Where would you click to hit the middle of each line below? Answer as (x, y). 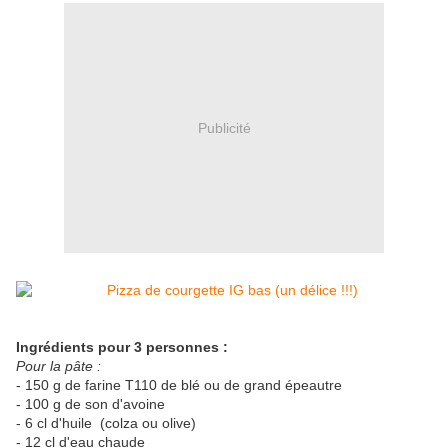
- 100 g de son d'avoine (90, 404)
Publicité (224, 127)
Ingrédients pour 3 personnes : (122, 347)
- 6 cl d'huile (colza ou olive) (106, 423)
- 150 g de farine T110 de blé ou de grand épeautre (179, 385)
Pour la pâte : (58, 366)
